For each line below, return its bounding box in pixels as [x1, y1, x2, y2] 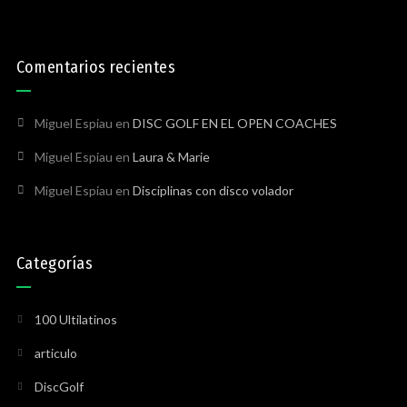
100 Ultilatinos [34, 312, 117, 328]
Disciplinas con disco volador [132, 183, 293, 199]
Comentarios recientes [15, 57, 176, 78]
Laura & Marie [132, 149, 210, 165]
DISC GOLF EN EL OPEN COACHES [132, 115, 337, 132]
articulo [34, 345, 77, 362]
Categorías [15, 253, 94, 274]
